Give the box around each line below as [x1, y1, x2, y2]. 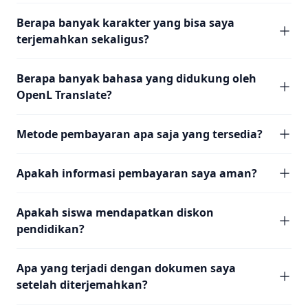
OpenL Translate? [16, 87, 112, 102]
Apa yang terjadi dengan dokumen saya [16, 261, 236, 276]
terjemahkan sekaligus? [16, 32, 149, 47]
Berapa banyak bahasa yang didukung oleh [16, 71, 256, 86]
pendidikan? [16, 221, 85, 236]
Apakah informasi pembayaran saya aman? [16, 166, 257, 181]
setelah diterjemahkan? [16, 277, 148, 292]
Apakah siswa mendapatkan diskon [16, 205, 214, 220]
